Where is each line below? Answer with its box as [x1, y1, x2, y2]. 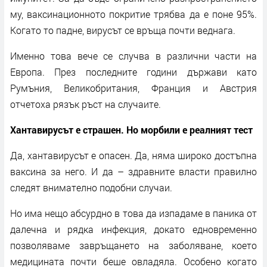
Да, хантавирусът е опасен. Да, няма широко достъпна [10, 148, 257, 162]
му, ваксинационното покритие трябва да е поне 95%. [10, 7, 257, 20]
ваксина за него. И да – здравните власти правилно [10, 164, 257, 178]
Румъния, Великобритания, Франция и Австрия [10, 81, 257, 94]
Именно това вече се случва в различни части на [10, 49, 257, 62]
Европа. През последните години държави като [10, 65, 257, 78]
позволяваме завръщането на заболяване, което [10, 238, 257, 252]
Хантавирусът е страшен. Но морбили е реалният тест [10, 123, 253, 136]
